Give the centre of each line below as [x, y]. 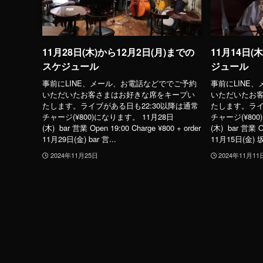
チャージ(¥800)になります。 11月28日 [108, 116]
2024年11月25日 [74, 155]
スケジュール [70, 66]
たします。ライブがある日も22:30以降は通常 [120, 105]
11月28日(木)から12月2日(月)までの [118, 52]
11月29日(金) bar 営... [79, 139]
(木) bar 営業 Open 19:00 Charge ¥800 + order [122, 127]
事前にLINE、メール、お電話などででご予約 [119, 83]
